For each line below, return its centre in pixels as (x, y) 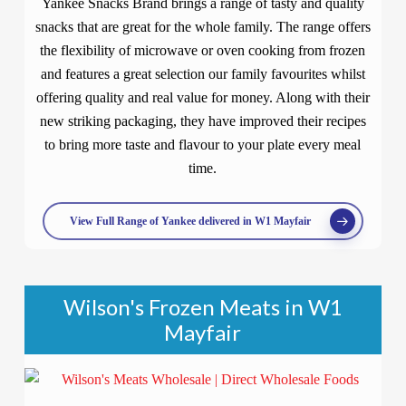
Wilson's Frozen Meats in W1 (203, 307)
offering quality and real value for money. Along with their (203, 97)
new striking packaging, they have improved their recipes (203, 121)
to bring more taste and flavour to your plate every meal (203, 145)
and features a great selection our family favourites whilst (203, 74)
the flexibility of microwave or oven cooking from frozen (203, 50)
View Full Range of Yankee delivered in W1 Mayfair (190, 221)
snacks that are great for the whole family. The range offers (203, 27)
